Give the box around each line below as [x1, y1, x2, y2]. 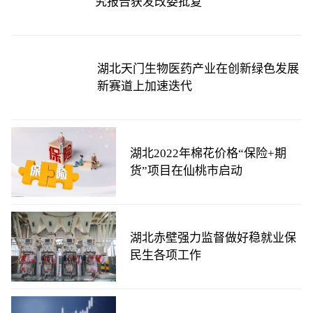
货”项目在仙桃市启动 [130, 164, 242, 177]
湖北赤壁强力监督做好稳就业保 [130, 231, 296, 245]
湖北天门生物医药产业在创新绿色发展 [97, 62, 300, 75]
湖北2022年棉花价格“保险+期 [130, 147, 286, 160]
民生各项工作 [130, 249, 201, 262]
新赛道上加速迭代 [97, 80, 193, 93]
